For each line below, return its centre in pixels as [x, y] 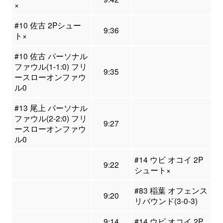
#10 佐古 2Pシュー [48, 25]
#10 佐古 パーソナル [51, 56]
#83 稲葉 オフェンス [171, 190]
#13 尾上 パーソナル [51, 108]
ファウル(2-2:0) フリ [51, 118]
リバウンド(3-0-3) [166, 201]
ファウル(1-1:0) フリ [51, 66]
